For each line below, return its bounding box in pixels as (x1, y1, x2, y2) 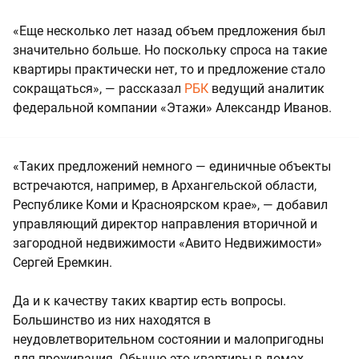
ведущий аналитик (208, 81, 325, 97)
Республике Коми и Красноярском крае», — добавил (13, 197, 328, 213)
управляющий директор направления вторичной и (13, 216, 317, 232)
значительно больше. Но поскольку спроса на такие (13, 42, 327, 58)
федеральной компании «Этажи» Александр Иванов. (13, 100, 332, 116)
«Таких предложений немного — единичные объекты (13, 159, 331, 175)
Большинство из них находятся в (13, 313, 211, 329)
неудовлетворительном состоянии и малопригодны (13, 332, 324, 348)
